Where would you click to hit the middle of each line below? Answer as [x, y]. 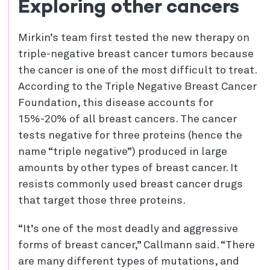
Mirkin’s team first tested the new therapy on [134, 38]
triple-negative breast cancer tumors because [136, 55]
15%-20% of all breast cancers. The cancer [127, 120]
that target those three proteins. [102, 201]
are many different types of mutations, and [129, 262]
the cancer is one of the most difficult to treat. [137, 71]
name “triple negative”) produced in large [123, 152]
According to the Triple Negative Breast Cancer [137, 87]
